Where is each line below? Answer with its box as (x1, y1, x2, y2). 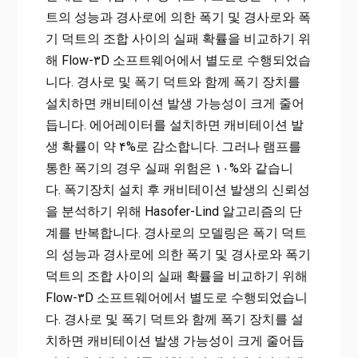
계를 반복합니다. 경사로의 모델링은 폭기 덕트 (45, 225, 307, 241)
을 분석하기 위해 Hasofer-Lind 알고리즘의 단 (45, 204, 302, 220)
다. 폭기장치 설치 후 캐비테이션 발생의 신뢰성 (45, 182, 310, 198)
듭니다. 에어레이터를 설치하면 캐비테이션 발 (45, 117, 304, 133)
